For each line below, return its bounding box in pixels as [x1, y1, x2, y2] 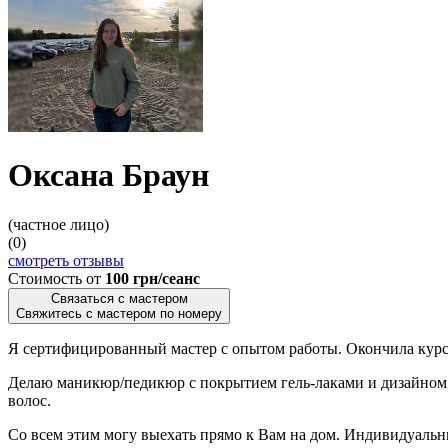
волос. [8, 391, 51, 409]
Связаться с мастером [50, 290, 188, 306]
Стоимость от [8, 269, 101, 287]
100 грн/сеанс [105, 269, 200, 287]
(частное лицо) [8, 215, 109, 233]
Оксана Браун [8, 157, 209, 194]
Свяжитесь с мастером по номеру [16, 305, 222, 321]
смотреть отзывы [8, 251, 124, 269]
